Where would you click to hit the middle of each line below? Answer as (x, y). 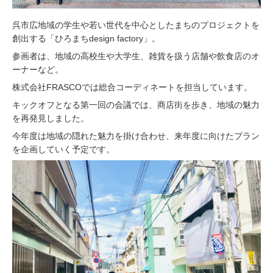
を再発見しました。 (51, 118)
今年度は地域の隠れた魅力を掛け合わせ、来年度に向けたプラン (136, 136)
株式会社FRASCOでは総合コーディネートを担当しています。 (132, 87)
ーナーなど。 (38, 69)
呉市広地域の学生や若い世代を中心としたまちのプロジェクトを (136, 25)
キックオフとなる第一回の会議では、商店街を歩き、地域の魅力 (136, 105)
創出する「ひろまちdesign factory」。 (86, 38)
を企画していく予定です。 (65, 149)
